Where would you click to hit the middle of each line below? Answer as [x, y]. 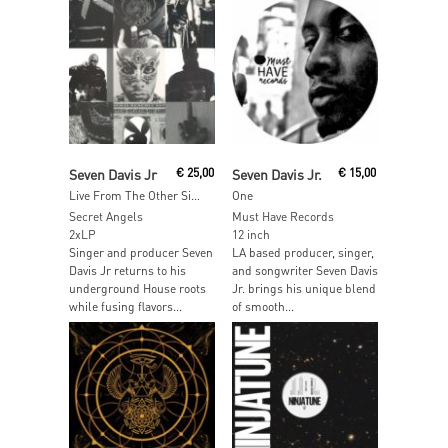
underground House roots [137, 288]
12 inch [250, 234]
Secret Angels [106, 216]
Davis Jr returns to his [127, 270]
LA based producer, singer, [302, 252]
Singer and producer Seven [141, 252]
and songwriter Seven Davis [304, 270]
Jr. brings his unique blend [303, 288]
